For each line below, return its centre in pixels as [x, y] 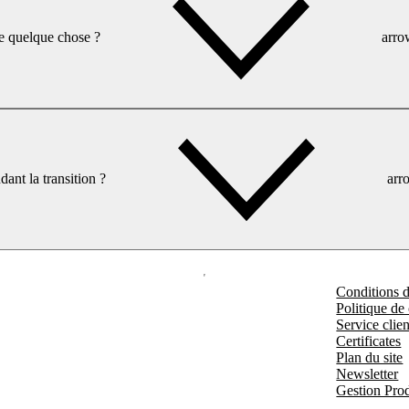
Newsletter [367, 374]
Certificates [369, 341]
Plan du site [370, 357]
